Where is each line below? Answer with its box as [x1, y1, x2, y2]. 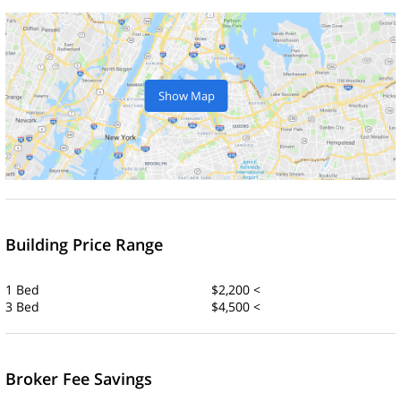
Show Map [158, 87, 215, 104]
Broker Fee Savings [5, 367, 152, 389]
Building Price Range [5, 233, 163, 255]
